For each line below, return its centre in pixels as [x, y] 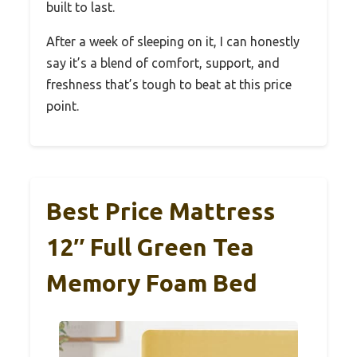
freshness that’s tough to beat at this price [169, 84]
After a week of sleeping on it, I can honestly [173, 41]
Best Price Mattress [161, 211]
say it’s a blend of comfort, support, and [163, 63]
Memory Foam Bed [152, 282]
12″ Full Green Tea [150, 247]
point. [63, 106]
